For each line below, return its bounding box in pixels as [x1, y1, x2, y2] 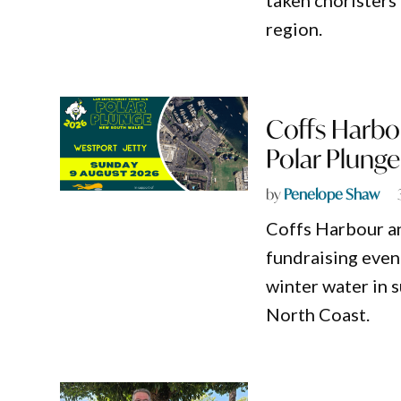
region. [266, 18, 323, 40]
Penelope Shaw [284, 184, 380, 204]
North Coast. [266, 303, 371, 326]
